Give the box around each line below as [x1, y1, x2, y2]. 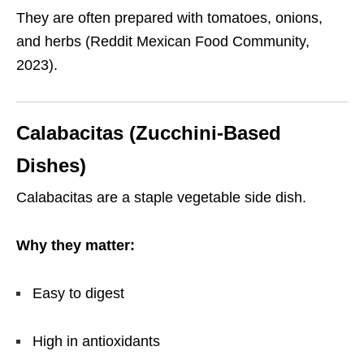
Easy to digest [32, 285, 124, 302]
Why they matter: [16, 237, 135, 254]
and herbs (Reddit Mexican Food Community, [16, 33, 310, 50]
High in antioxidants [32, 333, 160, 350]
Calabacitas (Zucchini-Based [16, 122, 281, 145]
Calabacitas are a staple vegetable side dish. [16, 189, 306, 206]
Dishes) [16, 154, 86, 177]
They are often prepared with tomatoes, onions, [16, 10, 323, 27]
